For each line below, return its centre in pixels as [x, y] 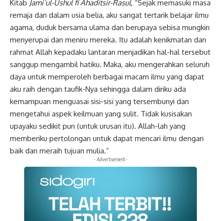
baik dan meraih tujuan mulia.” [59, 150]
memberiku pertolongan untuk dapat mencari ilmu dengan [107, 138]
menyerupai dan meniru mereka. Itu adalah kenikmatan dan [108, 39]
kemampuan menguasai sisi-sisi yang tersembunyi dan [99, 101]
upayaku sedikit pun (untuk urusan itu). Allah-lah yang [98, 126]
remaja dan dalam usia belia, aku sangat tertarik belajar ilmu [109, 15]
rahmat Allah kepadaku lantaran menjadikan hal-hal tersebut [110, 52]
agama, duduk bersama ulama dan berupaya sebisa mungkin [110, 27]
